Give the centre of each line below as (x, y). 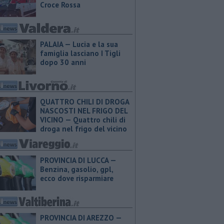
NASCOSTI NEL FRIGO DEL (84, 111)
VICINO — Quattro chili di (83, 120)
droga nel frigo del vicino (83, 129)
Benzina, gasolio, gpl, (76, 169)
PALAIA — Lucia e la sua (79, 44)
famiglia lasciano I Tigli (80, 53)
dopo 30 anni (63, 62)
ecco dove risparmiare (77, 178)
